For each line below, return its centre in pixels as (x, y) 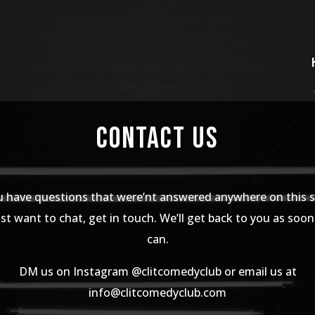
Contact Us (157, 139)
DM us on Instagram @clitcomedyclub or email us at (157, 271)
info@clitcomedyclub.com (157, 292)
